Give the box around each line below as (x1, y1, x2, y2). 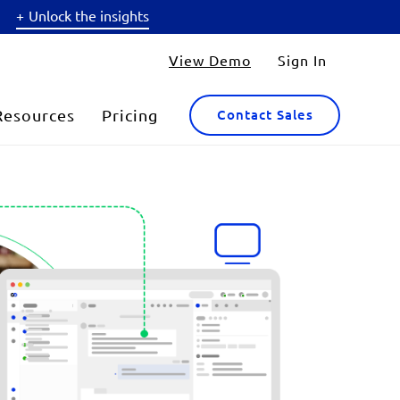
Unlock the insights (28, 6, 149, 24)
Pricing (102, 105, 158, 124)
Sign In (278, 51, 327, 69)
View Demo (169, 51, 251, 69)
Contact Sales (216, 107, 313, 122)
